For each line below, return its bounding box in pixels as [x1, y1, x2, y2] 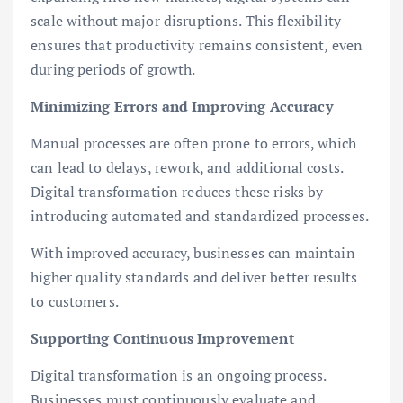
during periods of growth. [31, 58, 196, 79]
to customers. [31, 291, 119, 311]
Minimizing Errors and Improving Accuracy [31, 95, 333, 116]
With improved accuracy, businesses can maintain [31, 242, 355, 263]
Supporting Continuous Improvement [31, 328, 294, 349]
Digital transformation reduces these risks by [31, 181, 324, 201]
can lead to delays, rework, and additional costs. [31, 157, 343, 177]
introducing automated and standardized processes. [31, 205, 369, 226]
